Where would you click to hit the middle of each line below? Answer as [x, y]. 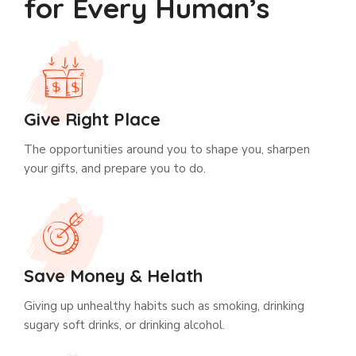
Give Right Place [92, 120]
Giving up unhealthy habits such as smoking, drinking [164, 306]
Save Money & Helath [113, 276]
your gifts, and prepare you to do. [115, 169]
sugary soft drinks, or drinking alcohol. [124, 325]
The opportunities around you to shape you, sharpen [167, 150]
